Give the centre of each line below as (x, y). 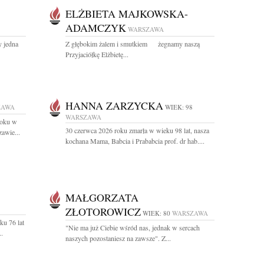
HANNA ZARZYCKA (114, 105)
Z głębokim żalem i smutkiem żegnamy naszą (133, 44)
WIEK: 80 (156, 213)
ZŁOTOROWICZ (103, 212)
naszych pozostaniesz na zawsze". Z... (118, 238)
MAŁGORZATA (102, 197)
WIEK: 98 (179, 107)
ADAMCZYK (96, 28)
